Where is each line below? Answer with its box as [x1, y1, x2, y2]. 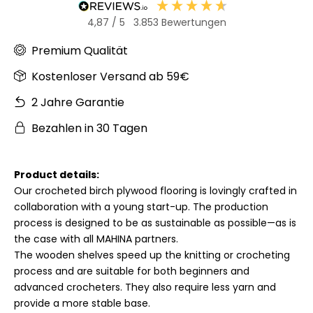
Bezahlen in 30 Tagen [31, 120, 147, 137]
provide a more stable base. [14, 296, 150, 311]
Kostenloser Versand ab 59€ [31, 68, 189, 85]
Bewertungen [161, 15, 226, 30]
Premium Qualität [31, 43, 128, 59]
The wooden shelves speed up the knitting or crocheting [14, 248, 290, 263]
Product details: [14, 168, 99, 182]
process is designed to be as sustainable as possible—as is [14, 216, 296, 231]
